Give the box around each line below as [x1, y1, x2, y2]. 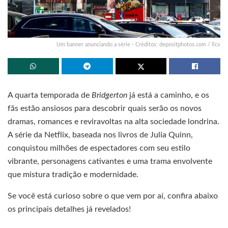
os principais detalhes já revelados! [8, 205, 131, 213]
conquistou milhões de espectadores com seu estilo [8, 144, 190, 152]
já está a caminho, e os [127, 91, 209, 99]
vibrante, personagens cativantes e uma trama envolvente [8, 157, 212, 165]
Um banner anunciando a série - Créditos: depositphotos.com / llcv [56, 41, 220, 47]
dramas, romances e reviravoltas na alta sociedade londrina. [8, 117, 219, 126]
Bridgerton [92, 91, 127, 99]
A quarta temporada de [8, 91, 92, 99]
